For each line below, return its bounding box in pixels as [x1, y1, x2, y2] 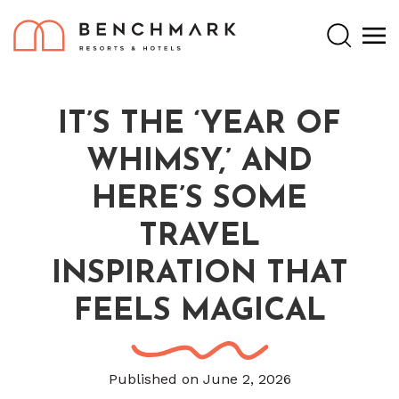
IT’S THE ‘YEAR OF [58, 109, 341, 141]
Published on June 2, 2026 [108, 370, 291, 387]
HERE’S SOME [92, 183, 307, 216]
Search [324, 10, 382, 31]
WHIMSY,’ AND [86, 146, 313, 178]
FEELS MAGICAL [73, 296, 326, 328]
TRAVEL [139, 221, 260, 253]
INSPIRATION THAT [51, 258, 348, 290]
